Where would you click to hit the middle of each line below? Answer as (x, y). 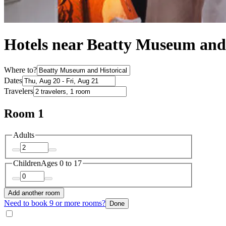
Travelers (19, 91)
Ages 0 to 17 (61, 163)
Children (27, 163)
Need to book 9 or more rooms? (55, 203)
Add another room (34, 193)
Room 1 (24, 113)
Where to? (20, 70)
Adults (24, 135)
